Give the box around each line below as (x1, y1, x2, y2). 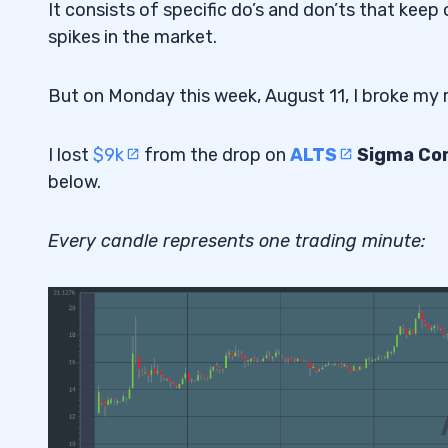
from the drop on (140, 143, 290, 166)
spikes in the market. (48, 25, 217, 48)
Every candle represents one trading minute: (48, 229, 426, 252)
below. (48, 170, 101, 193)
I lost (48, 143, 93, 166)
